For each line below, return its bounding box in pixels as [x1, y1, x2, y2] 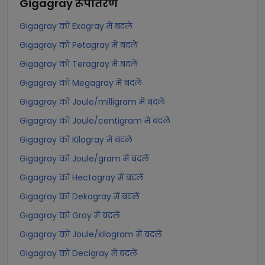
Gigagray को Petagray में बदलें [20, 39, 138, 51]
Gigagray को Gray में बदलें [20, 209, 120, 221]
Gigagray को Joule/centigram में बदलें [20, 115, 170, 127]
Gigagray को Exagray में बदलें [20, 20, 132, 32]
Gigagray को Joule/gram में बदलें [20, 153, 149, 164]
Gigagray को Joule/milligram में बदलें [20, 96, 165, 108]
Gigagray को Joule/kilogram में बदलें [20, 228, 162, 240]
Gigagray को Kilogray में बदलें [20, 134, 132, 146]
